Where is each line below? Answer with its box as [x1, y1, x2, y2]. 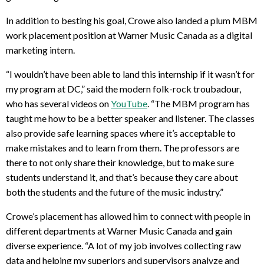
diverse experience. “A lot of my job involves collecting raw [6, 239, 241, 251]
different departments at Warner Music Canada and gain [6, 225, 232, 236]
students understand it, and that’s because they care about [6, 171, 238, 183]
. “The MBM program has [147, 97, 250, 109]
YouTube [111, 97, 147, 109]
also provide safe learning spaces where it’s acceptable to [6, 127, 236, 138]
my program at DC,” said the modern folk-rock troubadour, [6, 82, 241, 94]
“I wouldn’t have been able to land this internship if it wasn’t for [6, 68, 255, 80]
